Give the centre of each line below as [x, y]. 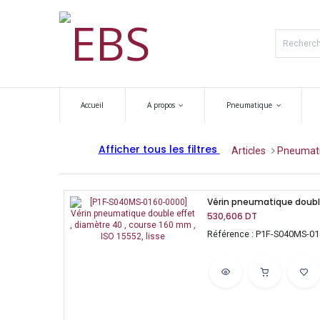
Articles [248, 150]
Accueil [92, 105]
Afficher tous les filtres [159, 150]
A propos [161, 105]
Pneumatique [250, 105]
